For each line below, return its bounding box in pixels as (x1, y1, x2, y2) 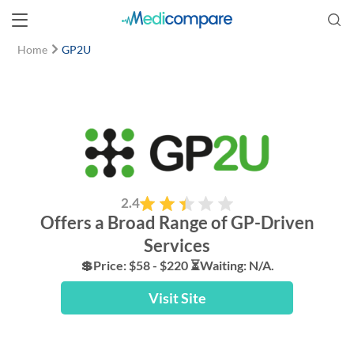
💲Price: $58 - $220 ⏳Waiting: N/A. (80, 258, 274, 273)
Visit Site (148, 289, 206, 307)
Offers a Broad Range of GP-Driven (40, 212, 314, 233)
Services (144, 235, 210, 256)
